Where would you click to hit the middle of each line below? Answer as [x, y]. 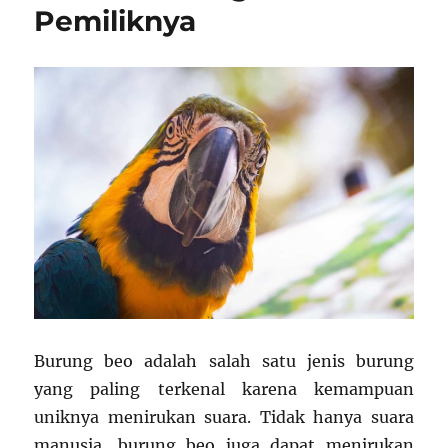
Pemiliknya [115, 21]
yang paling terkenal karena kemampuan [224, 388]
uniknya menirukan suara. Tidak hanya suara [224, 416]
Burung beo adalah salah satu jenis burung [224, 360]
